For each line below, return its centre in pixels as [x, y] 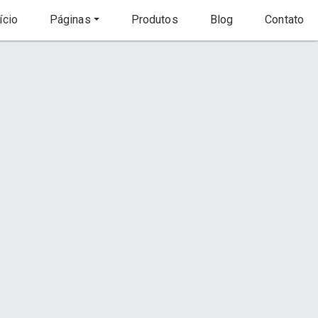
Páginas [68, 20]
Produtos [153, 20]
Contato [283, 20]
